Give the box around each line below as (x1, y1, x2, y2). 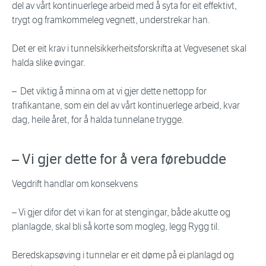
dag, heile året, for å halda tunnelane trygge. (12, 114, 184, 126)
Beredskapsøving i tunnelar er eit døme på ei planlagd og (12, 249, 234, 261)
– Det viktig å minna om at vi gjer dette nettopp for (12, 85, 207, 97)
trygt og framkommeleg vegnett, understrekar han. (12, 14, 210, 26)
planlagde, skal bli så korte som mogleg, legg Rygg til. (12, 221, 220, 233)
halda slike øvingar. (12, 57, 85, 69)
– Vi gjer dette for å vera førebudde (12, 150, 226, 169)
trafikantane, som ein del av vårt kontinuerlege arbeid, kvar (12, 100, 240, 112)
